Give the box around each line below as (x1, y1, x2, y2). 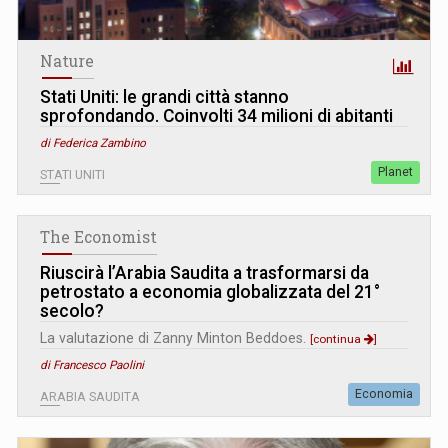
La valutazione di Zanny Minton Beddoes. (40, 329, 310, 346)
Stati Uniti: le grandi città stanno (40, 86, 289, 107)
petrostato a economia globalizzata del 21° (40, 281, 380, 302)
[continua (310, 331, 364, 346)
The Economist (40, 226, 157, 247)
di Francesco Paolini (40, 357, 144, 372)
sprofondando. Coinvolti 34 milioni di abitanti (40, 105, 393, 126)
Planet (378, 164, 413, 179)
